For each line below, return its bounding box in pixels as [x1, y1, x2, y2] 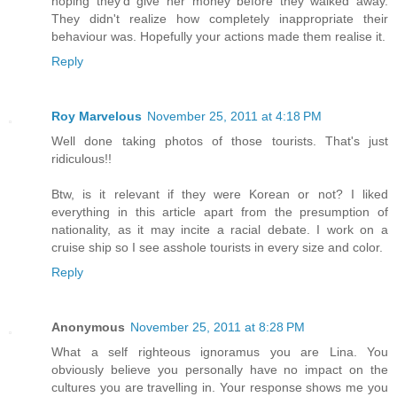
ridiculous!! [51, 151, 112, 166]
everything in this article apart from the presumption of [51, 204, 388, 219]
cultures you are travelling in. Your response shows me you [51, 379, 388, 394]
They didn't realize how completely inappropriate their [51, 11, 388, 26]
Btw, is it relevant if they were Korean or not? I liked [51, 186, 388, 201]
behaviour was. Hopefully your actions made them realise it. [51, 28, 385, 43]
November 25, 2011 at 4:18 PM [147, 108, 322, 123]
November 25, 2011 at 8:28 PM [130, 319, 305, 334]
